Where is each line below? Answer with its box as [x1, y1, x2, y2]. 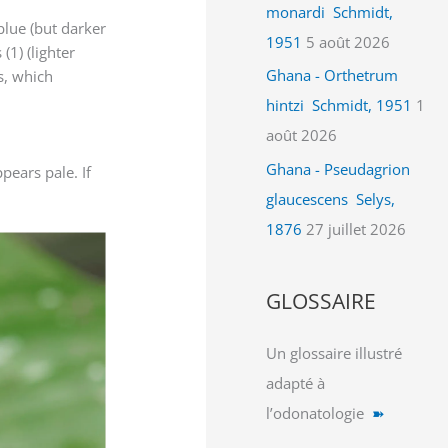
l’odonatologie [266, 403, 373, 423]
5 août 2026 [306, 31, 391, 52]
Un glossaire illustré [266, 343, 403, 363]
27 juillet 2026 [306, 219, 407, 239]
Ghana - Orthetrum [266, 65, 399, 86]
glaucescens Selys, [266, 189, 396, 209]
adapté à [266, 373, 326, 393]
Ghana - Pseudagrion [266, 159, 411, 179]
